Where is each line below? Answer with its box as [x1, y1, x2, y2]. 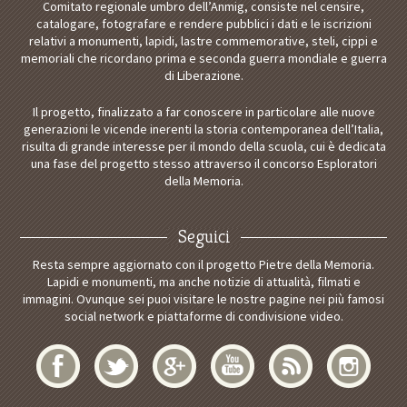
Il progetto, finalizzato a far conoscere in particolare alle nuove [32, 103, 375, 120]
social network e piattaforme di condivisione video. [64, 308, 343, 325]
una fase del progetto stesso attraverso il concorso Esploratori [30, 154, 377, 172]
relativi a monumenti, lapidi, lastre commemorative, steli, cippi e [29, 32, 378, 49]
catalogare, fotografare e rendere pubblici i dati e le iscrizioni [35, 15, 372, 32]
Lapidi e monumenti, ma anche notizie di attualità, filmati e [46, 273, 361, 291]
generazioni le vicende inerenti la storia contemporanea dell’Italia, [24, 120, 383, 137]
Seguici [177, 223, 230, 248]
